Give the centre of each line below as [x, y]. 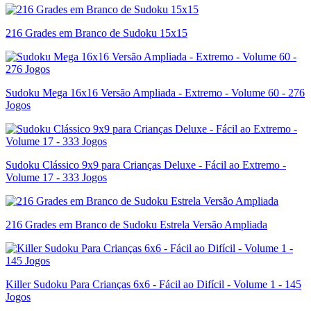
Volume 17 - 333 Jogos [56, 177]
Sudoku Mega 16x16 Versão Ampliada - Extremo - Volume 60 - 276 [155, 92]
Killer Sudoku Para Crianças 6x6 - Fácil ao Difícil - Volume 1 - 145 [153, 284]
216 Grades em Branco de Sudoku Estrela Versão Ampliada [136, 224]
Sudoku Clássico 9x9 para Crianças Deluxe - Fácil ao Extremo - [146, 165]
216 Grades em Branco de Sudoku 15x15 [96, 33]
